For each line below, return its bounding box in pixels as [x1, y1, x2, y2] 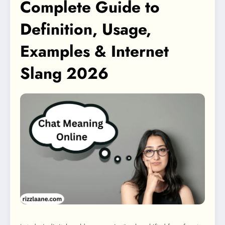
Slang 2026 [20, 62, 108, 85]
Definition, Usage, [20, 18, 151, 41]
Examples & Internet [20, 40, 169, 63]
